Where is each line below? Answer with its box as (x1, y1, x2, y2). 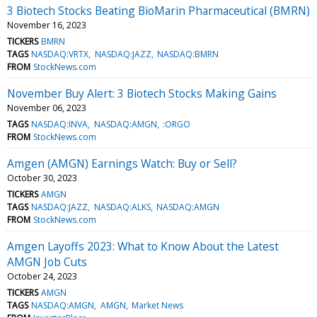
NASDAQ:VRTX (31, 47, 89, 60)
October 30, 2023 (7, 171, 77, 184)
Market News (131, 299, 183, 311)
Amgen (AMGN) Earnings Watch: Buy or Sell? (7, 155, 237, 171)
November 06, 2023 (7, 101, 86, 114)
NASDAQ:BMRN (156, 47, 219, 60)
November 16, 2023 (7, 18, 86, 31)
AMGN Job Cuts (7, 253, 87, 270)
